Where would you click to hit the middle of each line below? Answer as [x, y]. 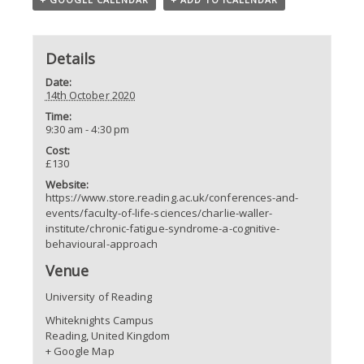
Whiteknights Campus [100, 320]
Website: [67, 184]
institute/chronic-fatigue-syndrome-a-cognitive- [162, 228]
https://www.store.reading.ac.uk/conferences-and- [172, 197]
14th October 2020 [90, 95]
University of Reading [99, 296]
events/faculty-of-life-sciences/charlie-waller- [159, 212]
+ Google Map [80, 351]
